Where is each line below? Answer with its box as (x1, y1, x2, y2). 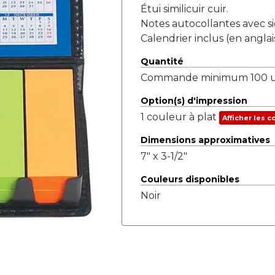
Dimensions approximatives (140, 134, 270, 145)
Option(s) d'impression (140, 95, 247, 106)
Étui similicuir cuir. (140, 3, 228, 15)
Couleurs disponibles (140, 174, 239, 185)
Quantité (140, 56, 184, 67)
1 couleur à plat (140, 111, 219, 123)
